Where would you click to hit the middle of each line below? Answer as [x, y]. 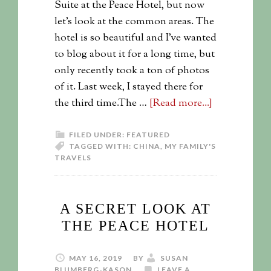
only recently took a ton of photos [132, 71]
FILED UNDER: [98, 135]
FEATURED [148, 135]
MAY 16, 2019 [96, 258]
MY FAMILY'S [190, 146]
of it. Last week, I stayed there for [129, 87]
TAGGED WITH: [101, 146]
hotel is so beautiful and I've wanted [135, 38]
